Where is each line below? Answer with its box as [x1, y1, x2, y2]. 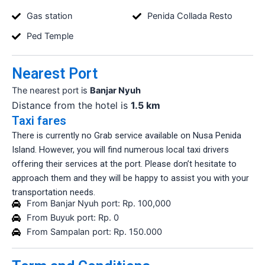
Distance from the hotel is [12, 99, 131, 111]
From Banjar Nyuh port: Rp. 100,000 [26, 198, 171, 209]
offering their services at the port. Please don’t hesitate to [12, 158, 237, 169]
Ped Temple [26, 30, 73, 41]
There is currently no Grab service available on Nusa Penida [12, 130, 241, 141]
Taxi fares [12, 113, 66, 128]
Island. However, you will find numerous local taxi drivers [12, 144, 229, 155]
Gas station [26, 10, 73, 21]
